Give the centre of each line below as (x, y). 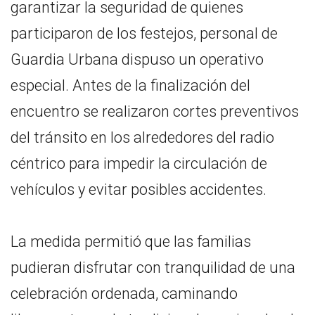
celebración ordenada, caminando (124, 293)
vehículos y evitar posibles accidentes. (139, 189)
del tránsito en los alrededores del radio (142, 137)
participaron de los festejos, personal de (144, 33)
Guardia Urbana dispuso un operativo (137, 59)
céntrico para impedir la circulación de (139, 163)
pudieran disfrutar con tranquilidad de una (153, 267)
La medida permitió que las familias (131, 241)
